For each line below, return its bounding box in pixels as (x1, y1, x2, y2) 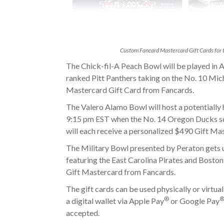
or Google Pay (169, 195, 219, 205)
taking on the (138, 72, 184, 82)
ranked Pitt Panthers (66, 72, 138, 82)
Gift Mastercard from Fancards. (66, 166, 175, 176)
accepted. (66, 207, 99, 217)
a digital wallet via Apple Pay (66, 195, 164, 205)
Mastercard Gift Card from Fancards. (66, 84, 194, 94)
